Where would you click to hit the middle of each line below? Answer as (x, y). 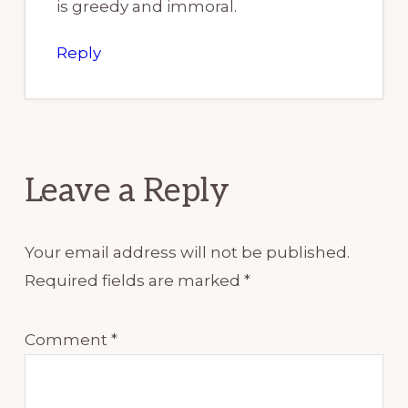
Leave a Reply (127, 191)
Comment (67, 339)
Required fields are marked (134, 280)
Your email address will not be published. (187, 252)
